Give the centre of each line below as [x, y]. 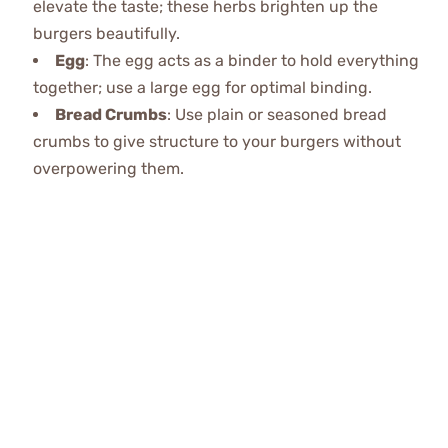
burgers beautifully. [106, 33]
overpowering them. [108, 168]
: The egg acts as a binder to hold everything [251, 60]
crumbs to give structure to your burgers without [216, 141]
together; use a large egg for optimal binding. [202, 87]
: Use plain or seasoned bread [276, 114]
